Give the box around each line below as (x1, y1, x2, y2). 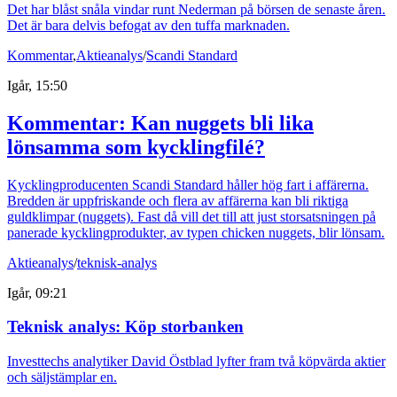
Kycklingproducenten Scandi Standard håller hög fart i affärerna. (7, 176, 369, 192)
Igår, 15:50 (7, 77, 67, 93)
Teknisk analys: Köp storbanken (7, 317, 244, 337)
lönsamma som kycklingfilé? (7, 135, 265, 159)
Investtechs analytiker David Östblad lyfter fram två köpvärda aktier (7, 354, 385, 370)
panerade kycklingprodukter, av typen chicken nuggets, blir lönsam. (7, 224, 385, 240)
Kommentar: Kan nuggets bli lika (7, 111, 314, 135)
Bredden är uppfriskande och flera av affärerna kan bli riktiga (7, 192, 348, 208)
